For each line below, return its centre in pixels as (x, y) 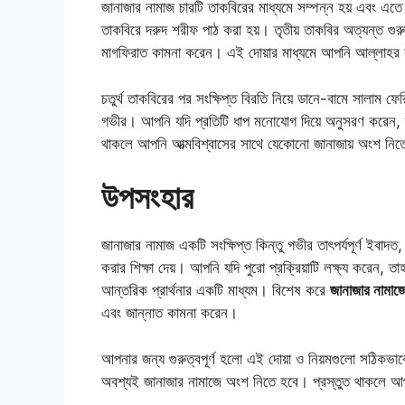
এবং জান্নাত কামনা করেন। (170, 313)
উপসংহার (147, 198)
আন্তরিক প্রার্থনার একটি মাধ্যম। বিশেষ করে (216, 291)
